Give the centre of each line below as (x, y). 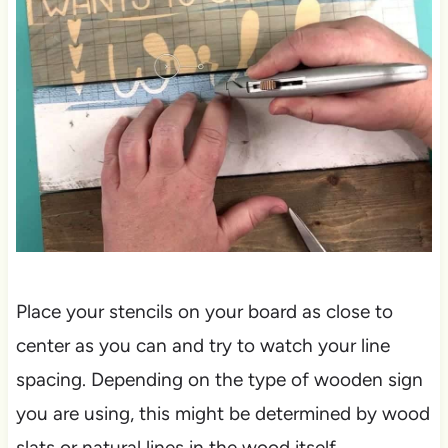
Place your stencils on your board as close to (204, 311)
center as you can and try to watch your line (202, 345)
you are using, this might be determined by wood (222, 413)
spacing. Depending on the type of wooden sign (219, 379)
